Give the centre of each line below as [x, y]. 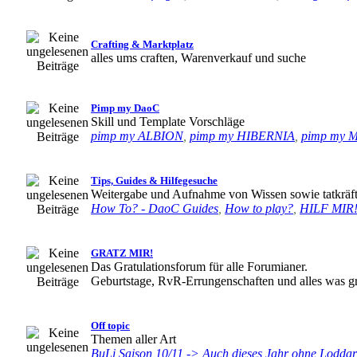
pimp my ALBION [137, 136]
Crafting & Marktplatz [142, 44]
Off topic [110, 326]
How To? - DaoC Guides [155, 208]
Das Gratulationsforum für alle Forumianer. [199, 267]
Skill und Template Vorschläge [168, 122]
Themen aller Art [133, 339]
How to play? [259, 208]
